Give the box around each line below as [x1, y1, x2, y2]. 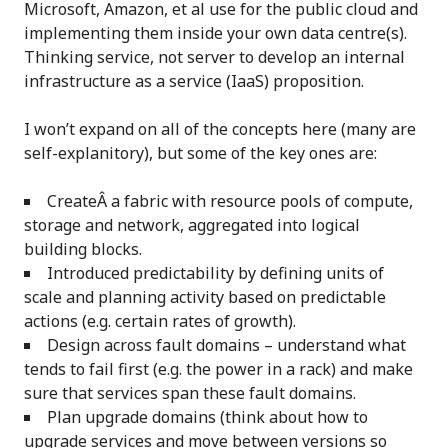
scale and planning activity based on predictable [24, 286, 386, 309]
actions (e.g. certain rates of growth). [24, 310, 296, 333]
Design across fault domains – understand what [47, 334, 406, 357]
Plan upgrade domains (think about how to [47, 406, 368, 429]
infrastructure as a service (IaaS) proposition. [24, 70, 364, 93]
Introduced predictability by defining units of [47, 262, 384, 285]
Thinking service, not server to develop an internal [24, 46, 405, 69]
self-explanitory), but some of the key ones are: [24, 142, 377, 165]
